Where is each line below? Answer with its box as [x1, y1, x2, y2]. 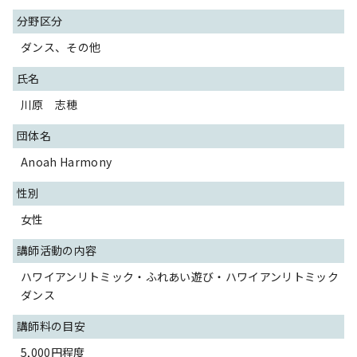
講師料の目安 [17, 318, 85, 334]
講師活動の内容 [17, 242, 97, 258]
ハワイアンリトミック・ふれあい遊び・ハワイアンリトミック [21, 269, 339, 284]
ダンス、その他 [21, 39, 101, 55]
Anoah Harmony [21, 154, 112, 170]
